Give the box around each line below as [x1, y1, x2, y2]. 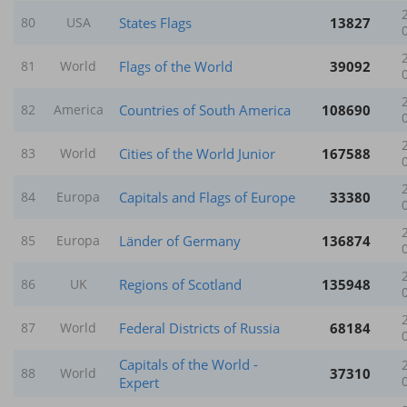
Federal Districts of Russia [119, 318, 280, 337]
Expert [119, 372, 159, 392]
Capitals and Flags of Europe [119, 187, 295, 206]
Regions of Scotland [119, 274, 242, 293]
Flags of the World [119, 56, 233, 75]
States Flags [119, 13, 192, 32]
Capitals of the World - [119, 354, 258, 373]
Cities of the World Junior [119, 144, 275, 163]
